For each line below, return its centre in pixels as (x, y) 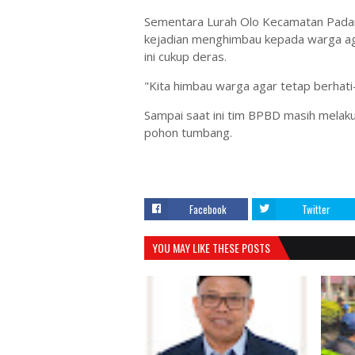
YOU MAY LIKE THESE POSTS (211, 248)
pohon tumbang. (190, 132)
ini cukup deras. (187, 56)
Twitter (316, 209)
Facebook (208, 209)
